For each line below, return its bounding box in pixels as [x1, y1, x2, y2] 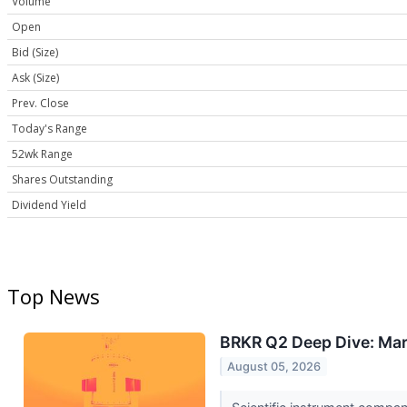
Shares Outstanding [12, 172, 113, 188]
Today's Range [12, 121, 87, 137]
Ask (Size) [12, 70, 59, 86]
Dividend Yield [12, 197, 86, 213]
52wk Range [12, 146, 73, 163]
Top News [7, 282, 100, 310]
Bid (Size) [12, 45, 58, 61]
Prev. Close [12, 95, 69, 112]
